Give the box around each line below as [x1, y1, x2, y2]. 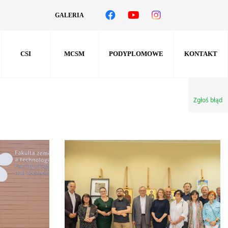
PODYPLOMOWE [109, 50, 163, 58]
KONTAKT [184, 50, 217, 58]
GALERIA [55, 12, 84, 19]
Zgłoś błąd [193, 96, 222, 104]
